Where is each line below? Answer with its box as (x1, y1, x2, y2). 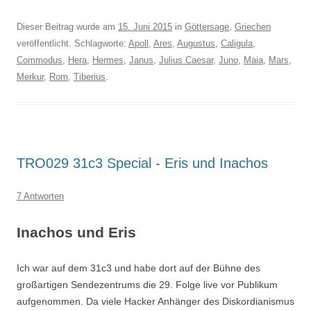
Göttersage (185, 22, 229, 32)
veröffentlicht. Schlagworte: (17, 38, 128, 49)
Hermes (92, 55, 124, 65)
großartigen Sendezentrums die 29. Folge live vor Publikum (17, 279, 278, 290)
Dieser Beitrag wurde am (17, 22, 118, 32)
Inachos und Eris (17, 224, 136, 240)
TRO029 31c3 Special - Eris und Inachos (17, 155, 268, 171)
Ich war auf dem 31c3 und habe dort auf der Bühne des (17, 262, 260, 274)
